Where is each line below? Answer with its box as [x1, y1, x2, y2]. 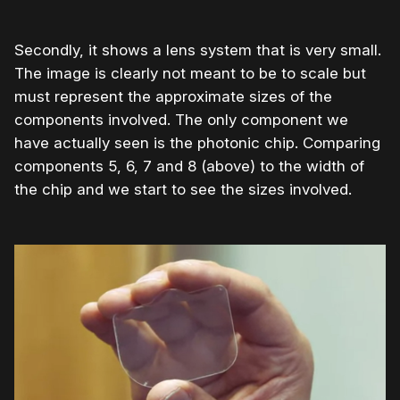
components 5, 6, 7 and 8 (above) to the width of [14, 156, 364, 175]
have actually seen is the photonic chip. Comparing [14, 133, 380, 152]
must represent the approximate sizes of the [14, 87, 332, 105]
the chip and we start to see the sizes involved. [14, 179, 352, 198]
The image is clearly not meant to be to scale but [14, 63, 366, 82]
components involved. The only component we [14, 110, 348, 129]
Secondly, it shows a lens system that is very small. [14, 40, 381, 59]
